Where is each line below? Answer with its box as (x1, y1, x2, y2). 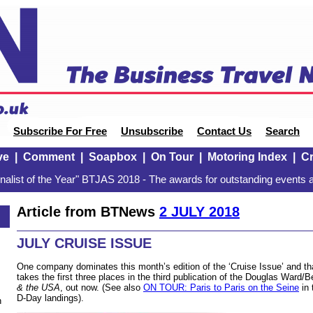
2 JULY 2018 (159, 203, 240, 219)
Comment (22, 151, 75, 163)
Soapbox (88, 151, 137, 163)
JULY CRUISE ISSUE (17, 235, 152, 252)
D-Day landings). (17, 292, 84, 303)
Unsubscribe (121, 126, 183, 137)
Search (265, 126, 300, 137)
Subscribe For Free (13, 126, 107, 137)
